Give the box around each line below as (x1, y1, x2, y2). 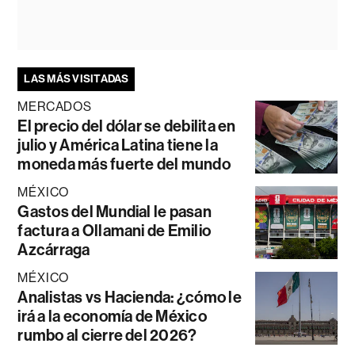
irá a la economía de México (17, 306, 207, 326)
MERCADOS (17, 98, 92, 114)
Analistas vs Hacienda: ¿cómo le (17, 287, 242, 307)
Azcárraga (17, 239, 90, 259)
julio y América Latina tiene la (17, 135, 218, 155)
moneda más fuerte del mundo (17, 154, 231, 174)
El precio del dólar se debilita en (17, 116, 236, 136)
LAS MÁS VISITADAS (24, 71, 129, 86)
